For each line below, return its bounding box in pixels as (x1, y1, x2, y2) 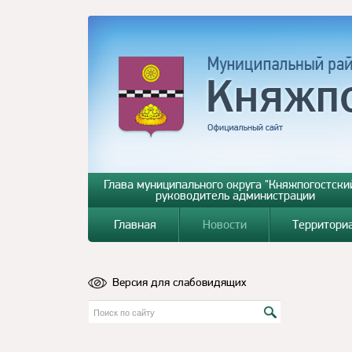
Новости (202, 217, 247, 232)
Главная (114, 217, 157, 232)
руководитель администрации (156, 188, 316, 203)
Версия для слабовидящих (112, 274, 247, 289)
